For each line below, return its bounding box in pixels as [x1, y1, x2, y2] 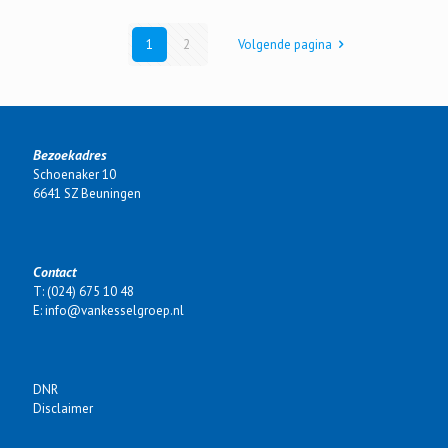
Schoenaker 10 [33, 165, 116, 183]
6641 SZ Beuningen [33, 184, 141, 202]
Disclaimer [33, 399, 93, 417]
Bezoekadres [33, 145, 107, 164]
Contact [33, 262, 76, 281]
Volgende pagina [237, 35, 332, 53]
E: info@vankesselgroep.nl [33, 301, 184, 319]
